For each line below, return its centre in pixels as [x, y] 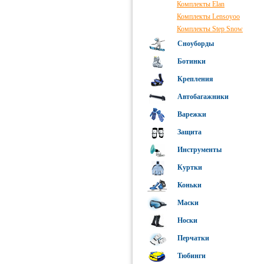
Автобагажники [202, 97]
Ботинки [191, 62]
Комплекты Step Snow [210, 29]
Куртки [189, 168]
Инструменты [199, 150]
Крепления [194, 79]
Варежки [191, 115]
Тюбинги [191, 255]
